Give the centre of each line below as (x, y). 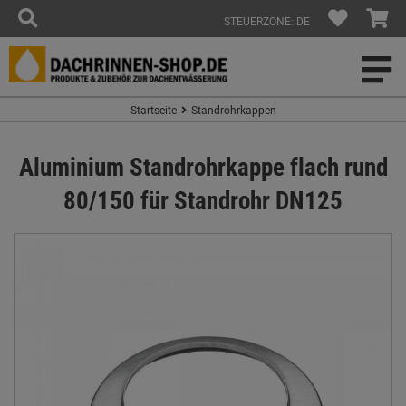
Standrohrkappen (233, 110)
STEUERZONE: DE (267, 21)
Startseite (153, 110)
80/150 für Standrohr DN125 (203, 200)
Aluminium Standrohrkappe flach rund (203, 166)
